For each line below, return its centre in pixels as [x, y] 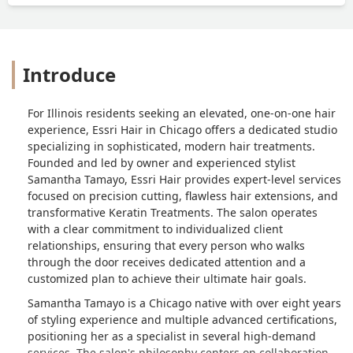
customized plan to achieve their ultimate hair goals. [167, 278]
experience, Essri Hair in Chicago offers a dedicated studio [182, 129]
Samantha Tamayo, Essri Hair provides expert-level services [184, 179]
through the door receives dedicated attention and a [167, 262]
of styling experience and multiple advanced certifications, [182, 319]
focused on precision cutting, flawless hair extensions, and [183, 195]
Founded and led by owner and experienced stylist [162, 162]
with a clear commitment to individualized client [155, 229]
